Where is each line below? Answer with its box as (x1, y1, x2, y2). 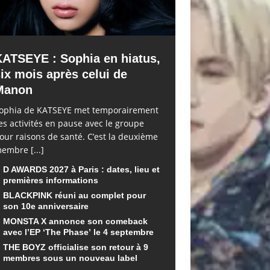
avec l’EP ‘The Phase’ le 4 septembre (2, 227, 154, 237)
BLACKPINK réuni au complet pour (2, 190, 146, 201)
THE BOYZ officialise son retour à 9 (2, 242, 148, 253)
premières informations (2, 175, 98, 186)
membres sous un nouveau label (2, 253, 137, 263)
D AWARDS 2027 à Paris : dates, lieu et (2, 165, 160, 175)
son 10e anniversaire (2, 201, 89, 212)
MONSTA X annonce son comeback (2, 216, 148, 227)
